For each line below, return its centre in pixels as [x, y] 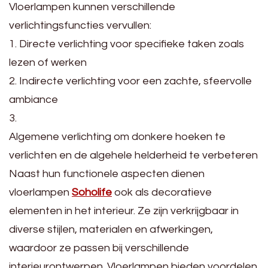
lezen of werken [48, 62]
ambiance [33, 99]
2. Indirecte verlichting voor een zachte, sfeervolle [130, 81]
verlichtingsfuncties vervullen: [80, 25]
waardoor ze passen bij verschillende [99, 248]
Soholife [92, 192]
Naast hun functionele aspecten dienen [107, 173]
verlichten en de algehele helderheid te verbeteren [133, 155]
